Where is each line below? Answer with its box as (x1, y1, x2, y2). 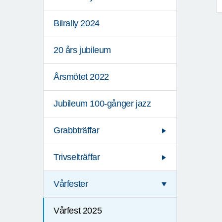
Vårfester (54, 179, 88, 189)
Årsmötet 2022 (54, 72, 109, 82)
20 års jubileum (54, 45, 111, 55)
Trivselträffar (54, 152, 100, 163)
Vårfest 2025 (54, 206, 102, 216)
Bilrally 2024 (54, 18, 100, 29)
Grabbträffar (54, 125, 100, 136)
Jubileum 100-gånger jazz (54, 99, 151, 109)
